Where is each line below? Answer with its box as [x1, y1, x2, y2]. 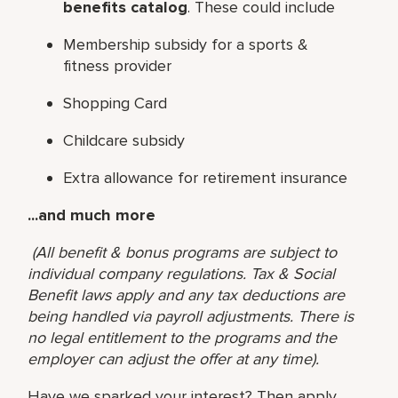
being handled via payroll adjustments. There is [28, 306, 354, 326]
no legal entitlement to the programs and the [28, 327, 338, 347]
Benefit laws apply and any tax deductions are [28, 284, 346, 305]
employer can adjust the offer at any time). [28, 348, 320, 369]
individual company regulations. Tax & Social [28, 263, 336, 283]
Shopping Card [63, 92, 168, 113]
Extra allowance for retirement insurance [63, 167, 348, 187]
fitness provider [63, 55, 172, 76]
